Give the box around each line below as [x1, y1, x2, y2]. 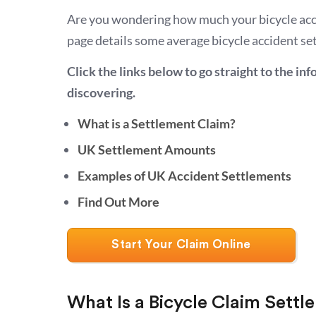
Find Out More [78, 194, 159, 209]
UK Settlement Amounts [78, 142, 216, 157]
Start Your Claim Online [111, 238, 251, 251]
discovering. [67, 85, 135, 100]
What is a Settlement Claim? [78, 116, 236, 131]
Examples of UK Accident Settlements [78, 168, 291, 183]
